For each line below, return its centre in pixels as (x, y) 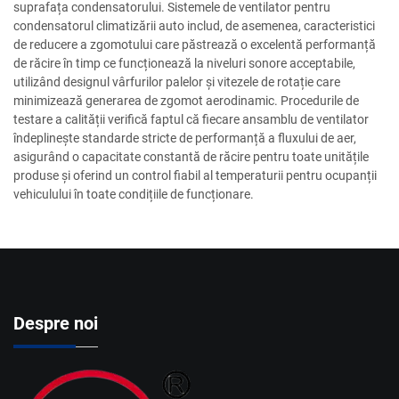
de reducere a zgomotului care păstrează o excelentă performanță (195, 45)
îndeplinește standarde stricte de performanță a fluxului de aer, (185, 138)
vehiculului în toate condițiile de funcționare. (134, 195)
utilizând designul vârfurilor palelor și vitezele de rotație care (177, 82)
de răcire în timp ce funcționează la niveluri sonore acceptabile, (184, 64)
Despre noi (56, 324)
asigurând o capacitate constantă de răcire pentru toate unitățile (191, 157)
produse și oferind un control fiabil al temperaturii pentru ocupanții (195, 176)
